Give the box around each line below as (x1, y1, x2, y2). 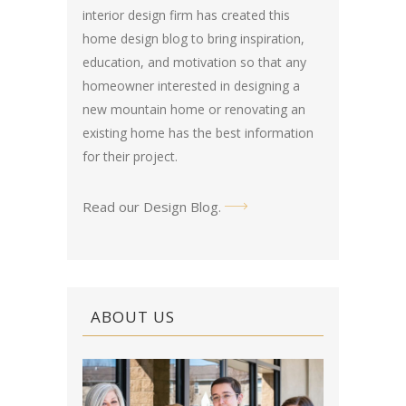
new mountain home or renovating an (82, 101, 305, 118)
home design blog (82, 30, 188, 47)
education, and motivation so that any (82, 53, 306, 71)
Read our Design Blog (82, 198, 218, 216)
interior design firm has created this (82, 6, 290, 24)
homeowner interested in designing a (82, 77, 300, 94)
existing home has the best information (82, 124, 314, 141)
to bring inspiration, (188, 30, 304, 47)
